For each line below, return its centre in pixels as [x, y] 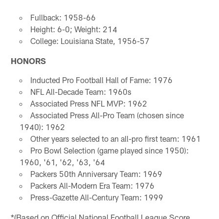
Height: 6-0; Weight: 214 [74, 29]
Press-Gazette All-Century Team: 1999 [97, 197]
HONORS [29, 60]
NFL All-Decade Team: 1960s [81, 91]
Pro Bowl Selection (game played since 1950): [109, 150]
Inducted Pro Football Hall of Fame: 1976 [101, 80]
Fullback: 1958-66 [63, 17]
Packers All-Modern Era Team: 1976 [92, 185]
